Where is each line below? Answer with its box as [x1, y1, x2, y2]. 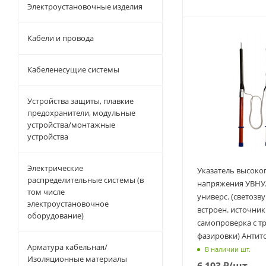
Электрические [27, 163, 83, 173]
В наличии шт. [205, 245, 251, 254]
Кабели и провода [27, 33, 94, 43]
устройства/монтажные [27, 119, 115, 130]
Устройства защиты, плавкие [27, 96, 134, 106]
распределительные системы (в [27, 175, 144, 185]
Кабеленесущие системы [27, 64, 119, 75]
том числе [27, 186, 65, 197]
